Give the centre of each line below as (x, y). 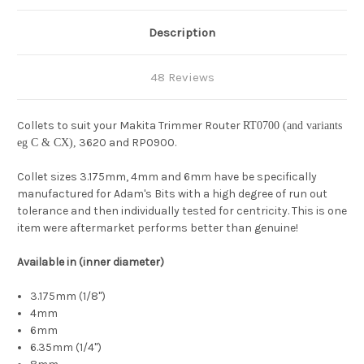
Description (182, 33)
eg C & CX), (47, 143)
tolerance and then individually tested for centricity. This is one (182, 211)
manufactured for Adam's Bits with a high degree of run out (172, 194)
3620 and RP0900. (126, 143)
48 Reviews (182, 78)
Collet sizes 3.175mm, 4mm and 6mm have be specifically (167, 177)
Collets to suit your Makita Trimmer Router (130, 126)
